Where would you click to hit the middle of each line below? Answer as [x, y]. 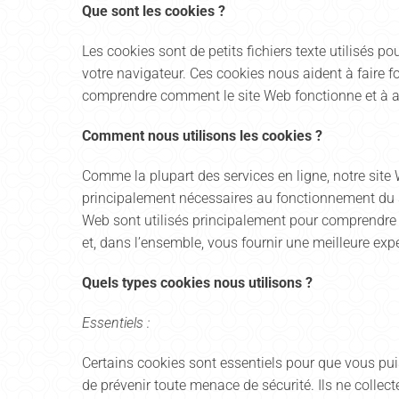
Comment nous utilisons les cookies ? [202, 136]
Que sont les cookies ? [154, 11]
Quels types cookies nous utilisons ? [197, 283]
